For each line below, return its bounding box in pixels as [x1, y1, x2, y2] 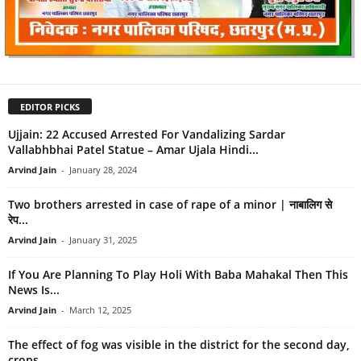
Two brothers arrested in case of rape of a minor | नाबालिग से [8, 196, 332, 212]
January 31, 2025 [69, 233, 137, 246]
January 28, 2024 [69, 163, 137, 176]
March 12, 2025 [69, 303, 131, 316]
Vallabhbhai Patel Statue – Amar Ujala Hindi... [8, 141, 259, 157]
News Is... [8, 281, 60, 297]
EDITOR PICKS [20, 100, 80, 113]
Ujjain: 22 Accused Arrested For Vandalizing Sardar [8, 126, 285, 142]
